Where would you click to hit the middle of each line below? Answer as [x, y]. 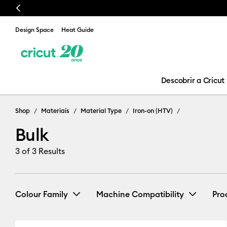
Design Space [34, 30]
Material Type [101, 110]
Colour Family [42, 194]
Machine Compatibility [140, 194]
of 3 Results [42, 151]
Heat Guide [78, 30]
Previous [28, 8]
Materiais [55, 110]
